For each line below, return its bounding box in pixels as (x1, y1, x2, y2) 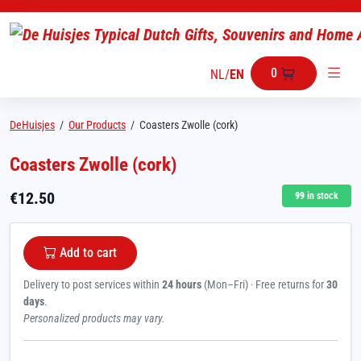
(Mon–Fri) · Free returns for (201, 278, 326, 291)
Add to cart (60, 245, 117, 260)
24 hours (162, 278, 201, 291)
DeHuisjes (10, 118, 55, 131)
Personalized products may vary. (23, 312, 165, 325)
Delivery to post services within (23, 278, 162, 291)
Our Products (68, 118, 126, 131)
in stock (305, 190, 338, 201)
